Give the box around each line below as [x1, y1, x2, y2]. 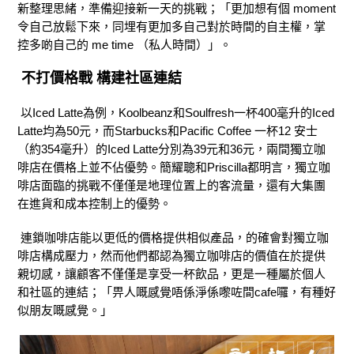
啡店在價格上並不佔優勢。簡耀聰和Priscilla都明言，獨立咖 [17, 160, 330, 175]
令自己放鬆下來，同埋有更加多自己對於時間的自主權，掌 [17, 20, 326, 34]
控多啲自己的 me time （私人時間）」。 [17, 38, 232, 52]
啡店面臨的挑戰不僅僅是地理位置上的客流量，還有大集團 [17, 179, 326, 193]
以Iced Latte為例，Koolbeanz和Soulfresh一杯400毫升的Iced [21, 106, 334, 120]
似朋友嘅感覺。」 [17, 303, 112, 318]
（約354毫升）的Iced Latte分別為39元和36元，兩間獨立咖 [17, 142, 326, 156]
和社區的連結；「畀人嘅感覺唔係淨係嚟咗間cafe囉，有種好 [17, 285, 336, 299]
